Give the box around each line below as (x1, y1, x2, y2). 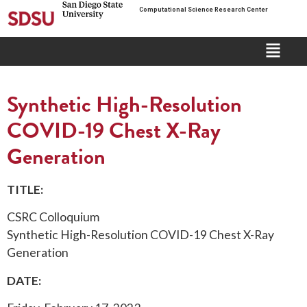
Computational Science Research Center (138, 6, 268, 13)
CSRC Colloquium (7, 210, 99, 225)
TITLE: (7, 182, 43, 197)
